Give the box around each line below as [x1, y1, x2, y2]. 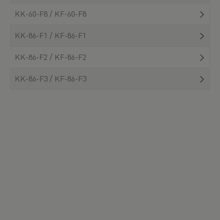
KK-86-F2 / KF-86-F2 [15, 51, 86, 62]
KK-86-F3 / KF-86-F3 [15, 73, 86, 83]
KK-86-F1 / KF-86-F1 [15, 29, 86, 40]
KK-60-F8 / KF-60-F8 [15, 8, 86, 19]
